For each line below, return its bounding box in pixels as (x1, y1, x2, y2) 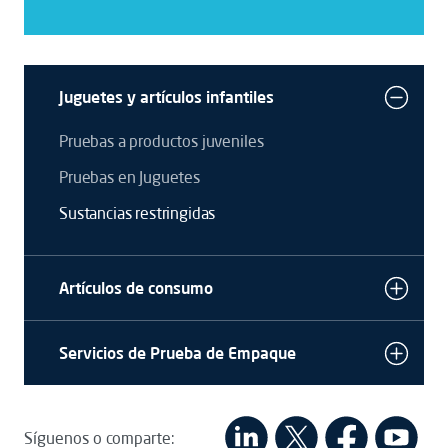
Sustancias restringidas (59, 203, 216, 223)
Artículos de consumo (59, 278, 213, 298)
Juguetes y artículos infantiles (59, 87, 274, 107)
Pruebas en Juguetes (59, 167, 200, 187)
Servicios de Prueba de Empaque (59, 343, 296, 363)
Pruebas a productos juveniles (59, 131, 264, 151)
